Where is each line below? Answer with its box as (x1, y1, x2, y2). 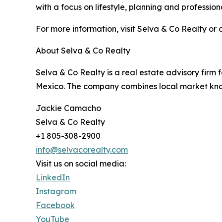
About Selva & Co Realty (36, 46, 130, 56)
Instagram (36, 186, 76, 197)
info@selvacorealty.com (36, 145, 128, 155)
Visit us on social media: (36, 159, 126, 169)
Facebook (36, 200, 75, 211)
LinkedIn (36, 172, 70, 183)
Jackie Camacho (36, 103, 101, 113)
